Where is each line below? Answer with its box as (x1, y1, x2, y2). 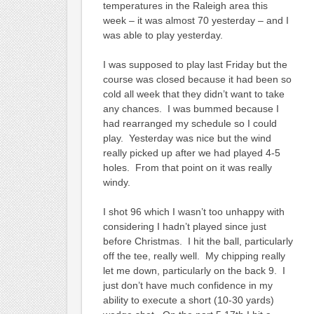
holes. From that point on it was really (102, 161, 272, 173)
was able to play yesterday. (102, 29, 223, 41)
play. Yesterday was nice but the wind (102, 132, 271, 144)
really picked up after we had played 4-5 (102, 146, 280, 158)
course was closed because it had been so (102, 73, 292, 85)
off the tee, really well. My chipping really (102, 250, 285, 261)
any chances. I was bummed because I (102, 102, 279, 114)
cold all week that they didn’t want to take (102, 88, 285, 100)
